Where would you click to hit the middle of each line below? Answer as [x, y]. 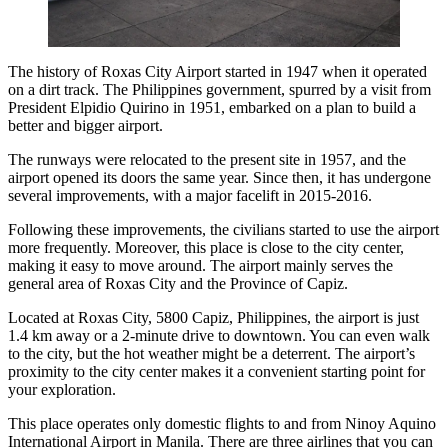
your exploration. [62, 389]
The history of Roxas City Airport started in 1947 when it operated [217, 71]
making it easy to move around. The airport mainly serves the [200, 265]
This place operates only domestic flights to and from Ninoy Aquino [222, 423]
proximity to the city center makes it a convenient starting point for [216, 371]
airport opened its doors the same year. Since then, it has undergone [219, 177]
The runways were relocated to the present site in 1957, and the [207, 159]
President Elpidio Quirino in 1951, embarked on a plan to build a [212, 107]
